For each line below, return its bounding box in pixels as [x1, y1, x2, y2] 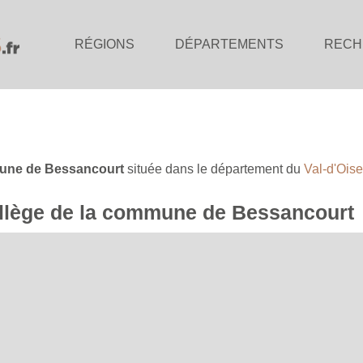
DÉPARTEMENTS [175, 37, 284, 51]
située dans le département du [124, 161, 304, 176]
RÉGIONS [75, 37, 135, 51]
